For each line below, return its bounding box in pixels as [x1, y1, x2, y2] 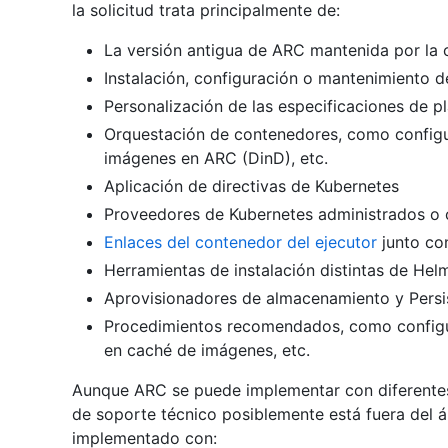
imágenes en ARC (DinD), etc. [104, 148, 328, 169]
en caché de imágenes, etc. [104, 340, 310, 361]
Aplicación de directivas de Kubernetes [104, 176, 399, 197]
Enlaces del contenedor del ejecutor [104, 232, 377, 253]
